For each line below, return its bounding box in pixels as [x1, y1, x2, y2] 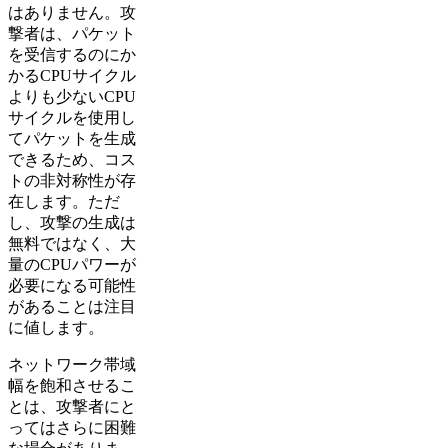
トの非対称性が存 [8, 171, 136, 189]
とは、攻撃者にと [8, 397, 136, 415]
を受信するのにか [8, 45, 136, 63]
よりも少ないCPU [8, 87, 136, 105]
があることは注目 [8, 297, 136, 315]
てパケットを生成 [8, 129, 136, 147]
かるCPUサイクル [8, 66, 136, 84]
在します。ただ [8, 192, 120, 210]
